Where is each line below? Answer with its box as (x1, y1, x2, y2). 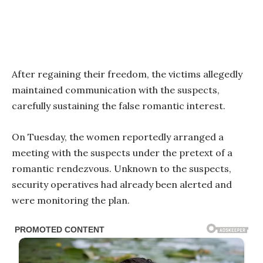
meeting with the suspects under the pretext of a (12, 147, 232, 159)
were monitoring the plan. (12, 194, 130, 207)
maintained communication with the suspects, (12, 84, 220, 96)
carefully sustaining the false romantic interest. (12, 100, 225, 112)
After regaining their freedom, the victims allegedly (12, 68, 242, 80)
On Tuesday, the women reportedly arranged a (12, 131, 224, 143)
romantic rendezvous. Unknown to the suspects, (12, 163, 231, 175)
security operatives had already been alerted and (12, 178, 232, 191)
